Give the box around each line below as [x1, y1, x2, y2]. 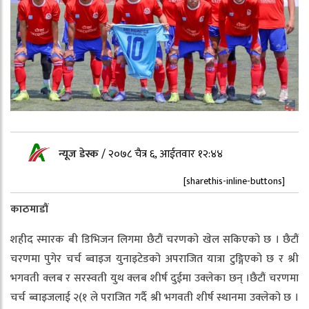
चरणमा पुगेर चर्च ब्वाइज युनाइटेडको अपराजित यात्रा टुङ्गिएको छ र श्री [10, 249, 299, 268]
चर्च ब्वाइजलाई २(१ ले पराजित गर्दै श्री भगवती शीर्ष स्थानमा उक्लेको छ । [10, 288, 299, 307]
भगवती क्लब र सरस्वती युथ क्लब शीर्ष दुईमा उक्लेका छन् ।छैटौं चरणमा [10, 268, 299, 288]
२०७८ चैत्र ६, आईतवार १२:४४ [108, 144, 223, 163]
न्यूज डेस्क [59, 144, 101, 163]
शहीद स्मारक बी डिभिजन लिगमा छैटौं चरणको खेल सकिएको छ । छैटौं [10, 230, 299, 249]
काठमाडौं [10, 199, 51, 219]
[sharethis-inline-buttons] [183, 172, 285, 189]
